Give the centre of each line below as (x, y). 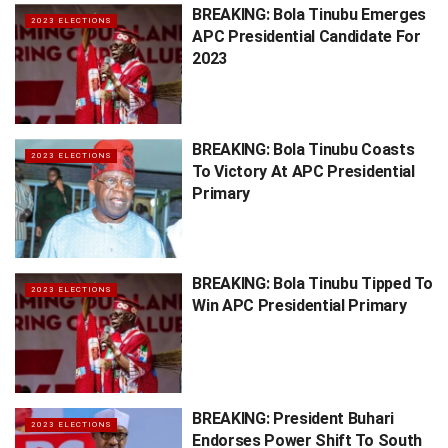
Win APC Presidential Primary (299, 306)
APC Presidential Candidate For (306, 37)
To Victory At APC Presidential (303, 171)
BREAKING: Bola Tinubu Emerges (309, 15)
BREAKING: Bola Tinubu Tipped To (312, 284)
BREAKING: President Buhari (293, 418)
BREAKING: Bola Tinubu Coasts (303, 149)
